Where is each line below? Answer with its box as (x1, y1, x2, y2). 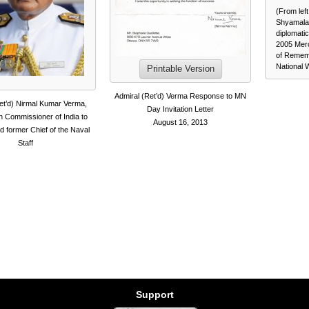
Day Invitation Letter (147, 105, 214, 114)
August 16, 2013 (153, 118, 208, 127)
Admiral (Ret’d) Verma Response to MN (114, 92, 246, 101)
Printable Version (146, 63, 215, 74)
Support (135, 289, 174, 300)
